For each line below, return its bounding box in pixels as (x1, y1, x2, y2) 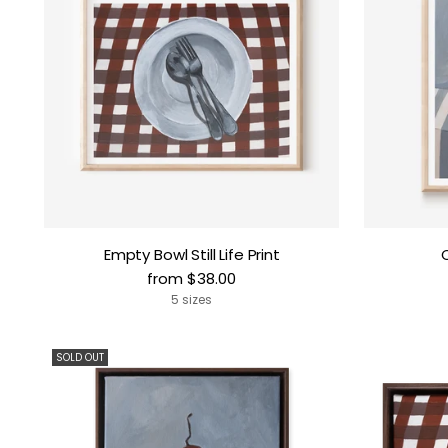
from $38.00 (147, 268, 237, 290)
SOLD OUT (56, 351, 105, 365)
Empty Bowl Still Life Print (103, 244, 280, 266)
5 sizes (171, 292, 213, 309)
